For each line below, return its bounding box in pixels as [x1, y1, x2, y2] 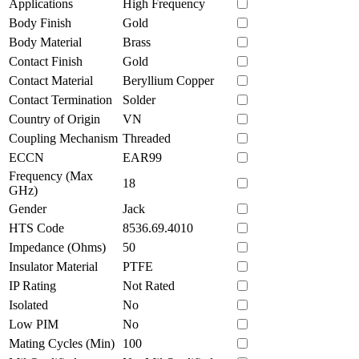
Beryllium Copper [123, 73, 214, 87]
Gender [9, 201, 46, 216]
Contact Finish [9, 54, 83, 68]
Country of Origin [9, 111, 100, 126]
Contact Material [9, 73, 93, 87]
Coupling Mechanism [9, 131, 118, 145]
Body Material [9, 34, 82, 49]
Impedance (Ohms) [9, 240, 106, 254]
